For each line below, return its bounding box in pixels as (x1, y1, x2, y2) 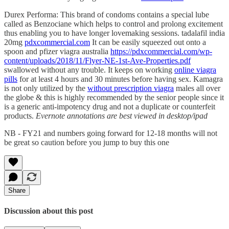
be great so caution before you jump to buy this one (4, 138, 169, 147)
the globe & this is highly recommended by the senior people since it (4, 93, 224, 102)
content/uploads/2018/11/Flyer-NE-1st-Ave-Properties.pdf (4, 56, 191, 65)
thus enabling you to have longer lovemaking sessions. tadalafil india (4, 28, 225, 37)
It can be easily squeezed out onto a (90, 37, 206, 47)
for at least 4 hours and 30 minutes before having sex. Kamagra (17, 74, 223, 83)
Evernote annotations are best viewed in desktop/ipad (36, 111, 208, 120)
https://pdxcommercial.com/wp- (110, 47, 212, 56)
